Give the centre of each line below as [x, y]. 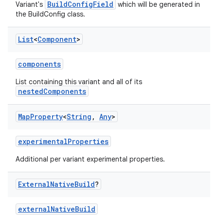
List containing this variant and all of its [79, 82]
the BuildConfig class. [50, 14]
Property [46, 117]
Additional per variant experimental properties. [90, 159]
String [79, 117]
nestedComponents [52, 91]
